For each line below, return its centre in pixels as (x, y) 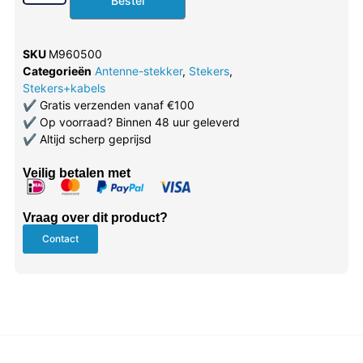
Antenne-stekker (138, 71)
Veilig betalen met (76, 173)
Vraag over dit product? (95, 217)
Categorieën (57, 71)
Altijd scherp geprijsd (94, 139)
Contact (60, 238)
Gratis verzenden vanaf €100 (115, 105)
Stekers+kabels (64, 88)
